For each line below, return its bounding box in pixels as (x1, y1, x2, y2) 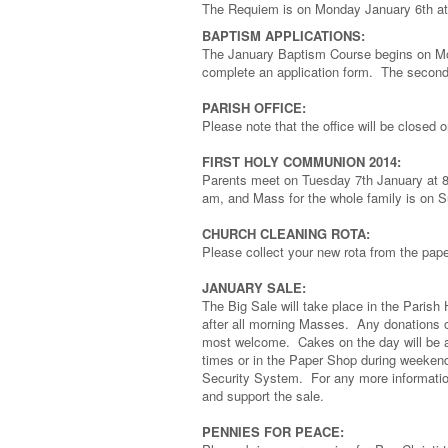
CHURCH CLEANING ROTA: (202, 224, 370, 243)
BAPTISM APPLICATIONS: (202, 26, 365, 45)
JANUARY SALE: (202, 278, 306, 297)
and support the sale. (202, 386, 324, 405)
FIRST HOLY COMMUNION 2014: (202, 152, 401, 171)
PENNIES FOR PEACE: (202, 422, 344, 441)
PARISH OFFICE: (202, 98, 306, 117)
